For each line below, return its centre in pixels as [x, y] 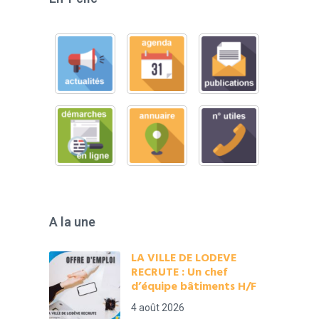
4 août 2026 [158, 308]
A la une [73, 222]
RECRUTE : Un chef [179, 273]
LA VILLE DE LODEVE [184, 258]
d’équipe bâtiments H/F [194, 287]
